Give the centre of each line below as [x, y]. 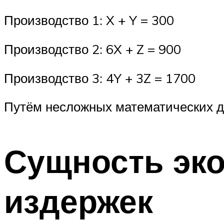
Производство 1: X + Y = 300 [89, 20]
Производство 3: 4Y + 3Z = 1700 [100, 78]
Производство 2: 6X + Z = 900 [92, 49]
